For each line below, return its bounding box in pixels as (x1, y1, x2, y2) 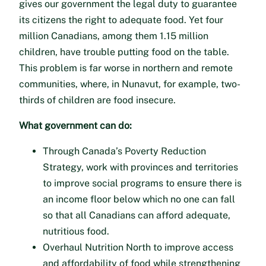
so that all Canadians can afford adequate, (43, 209, 230, 221)
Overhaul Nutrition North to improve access (43, 241, 233, 253)
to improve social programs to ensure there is (43, 177, 242, 189)
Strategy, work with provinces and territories (43, 161, 238, 173)
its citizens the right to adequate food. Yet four (19, 14, 223, 26)
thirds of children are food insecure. (19, 94, 176, 106)
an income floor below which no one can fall (43, 193, 235, 205)
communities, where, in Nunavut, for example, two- (19, 78, 240, 90)
